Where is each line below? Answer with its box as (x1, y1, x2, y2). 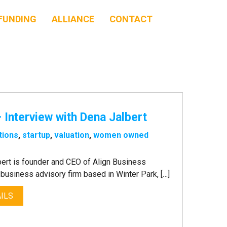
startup (22, 130, 51, 140)
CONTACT (109, 14, 153, 24)
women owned (93, 130, 149, 140)
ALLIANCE (52, 14, 94, 24)
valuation (54, 130, 90, 140)
